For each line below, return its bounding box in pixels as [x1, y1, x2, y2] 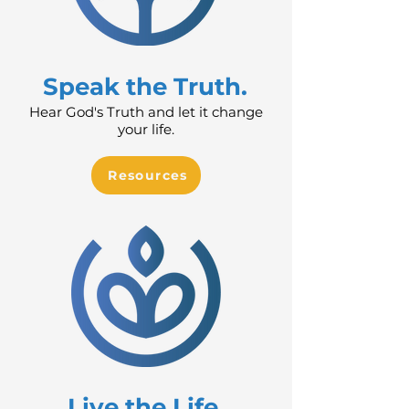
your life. [118, 121, 174, 138]
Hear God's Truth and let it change [29, 103, 263, 121]
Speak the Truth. [43, 72, 247, 101]
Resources [108, 167, 188, 184]
